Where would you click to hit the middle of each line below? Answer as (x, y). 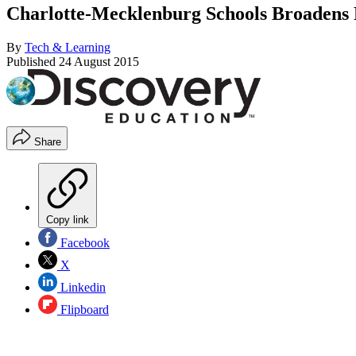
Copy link (68, 220)
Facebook (83, 243)
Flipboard (83, 310)
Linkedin (81, 288)
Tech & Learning (68, 47)
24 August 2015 (99, 61)
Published (33, 61)
